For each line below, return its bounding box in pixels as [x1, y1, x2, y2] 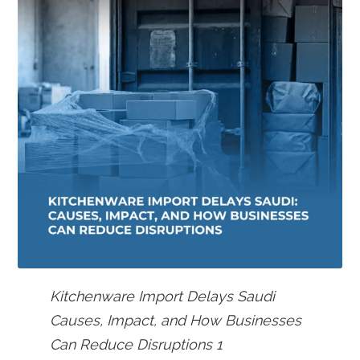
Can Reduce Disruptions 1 [50, 335, 223, 353]
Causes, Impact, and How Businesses [50, 311, 302, 329]
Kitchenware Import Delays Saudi [50, 287, 276, 305]
